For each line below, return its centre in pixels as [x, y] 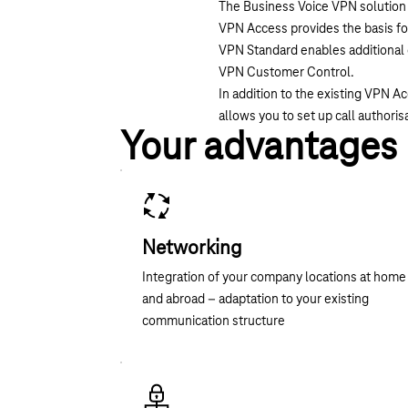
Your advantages [258, 148]
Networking [191, 248]
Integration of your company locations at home [274, 277]
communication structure [213, 321]
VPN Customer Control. [286, 72]
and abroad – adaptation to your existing [255, 299]
